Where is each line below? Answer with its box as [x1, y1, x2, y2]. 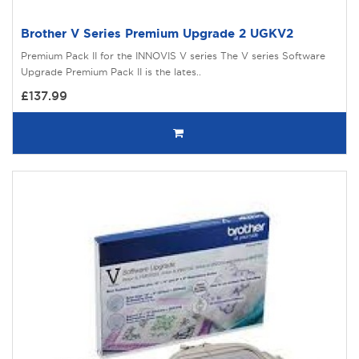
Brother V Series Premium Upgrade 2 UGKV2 [21, 26, 293, 40]
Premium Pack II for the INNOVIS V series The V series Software [21, 50, 325, 61]
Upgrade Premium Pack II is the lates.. [21, 67, 201, 77]
